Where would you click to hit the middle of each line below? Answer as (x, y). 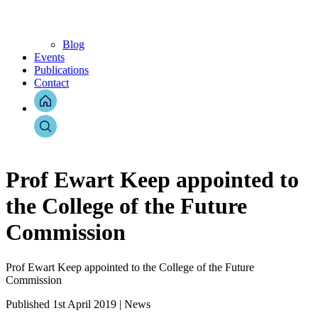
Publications (61, 70)
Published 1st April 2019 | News (78, 304)
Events (49, 57)
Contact (51, 83)
